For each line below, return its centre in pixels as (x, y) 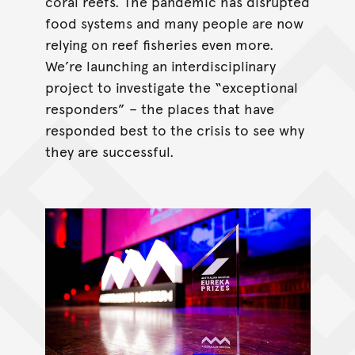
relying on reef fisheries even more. (159, 44)
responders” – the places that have (159, 108)
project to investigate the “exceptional (171, 86)
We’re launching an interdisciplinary (160, 65)
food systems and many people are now (174, 22)
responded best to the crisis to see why (174, 129)
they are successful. (109, 151)
